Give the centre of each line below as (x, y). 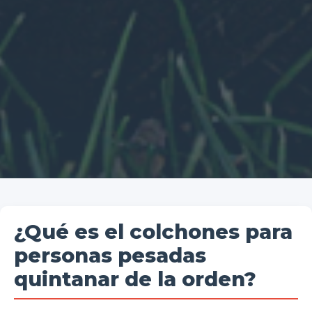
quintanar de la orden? (135, 279)
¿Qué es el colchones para (153, 232)
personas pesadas (110, 256)
